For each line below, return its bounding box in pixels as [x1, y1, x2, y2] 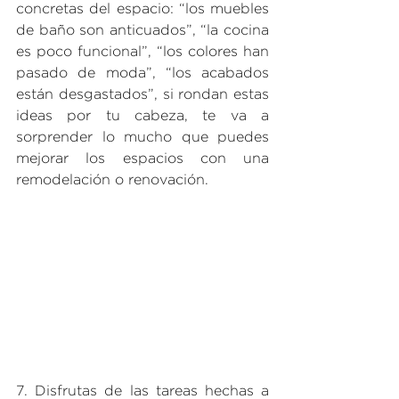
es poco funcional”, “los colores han [16, 45, 269, 59]
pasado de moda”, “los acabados [16, 66, 269, 80]
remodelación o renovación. [16, 173, 208, 187]
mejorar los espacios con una [16, 151, 269, 166]
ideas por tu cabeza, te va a [16, 109, 269, 123]
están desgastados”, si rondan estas [16, 87, 269, 102]
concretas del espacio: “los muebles [16, 2, 269, 16]
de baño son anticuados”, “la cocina [16, 23, 269, 37]
